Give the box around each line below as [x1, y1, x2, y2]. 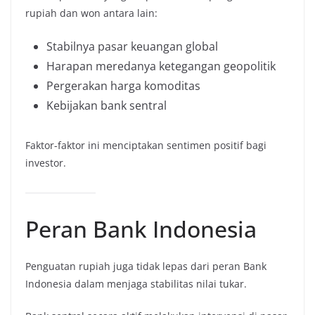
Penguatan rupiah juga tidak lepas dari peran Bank [25, 259, 266, 273]
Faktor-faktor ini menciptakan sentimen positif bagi [25, 138, 266, 152]
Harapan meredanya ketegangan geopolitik [46, 58, 276, 74]
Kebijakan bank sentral [46, 97, 167, 113]
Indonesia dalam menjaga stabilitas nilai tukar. [25, 276, 247, 290]
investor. [25, 155, 66, 169]
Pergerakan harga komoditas [46, 77, 200, 94]
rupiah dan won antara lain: [25, 6, 157, 20]
